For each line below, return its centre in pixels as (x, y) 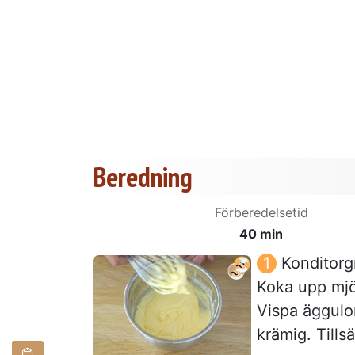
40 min (261, 233)
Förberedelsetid (261, 212)
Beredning (143, 176)
